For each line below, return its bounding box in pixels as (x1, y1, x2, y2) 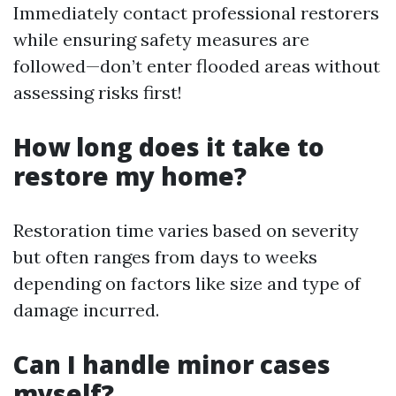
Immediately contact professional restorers (13, 2, 379, 24)
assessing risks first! (13, 81, 182, 103)
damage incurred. (13, 299, 159, 321)
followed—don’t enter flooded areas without (13, 55, 380, 77)
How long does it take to (13, 130, 324, 164)
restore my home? (13, 159, 247, 193)
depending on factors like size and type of (13, 272, 361, 294)
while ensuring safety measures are (13, 28, 309, 50)
